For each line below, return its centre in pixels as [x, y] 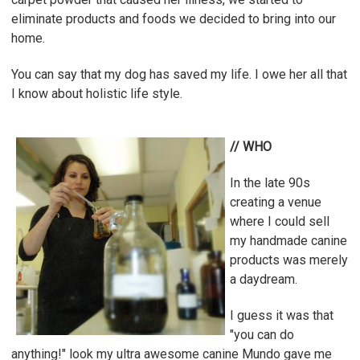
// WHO [251, 146]
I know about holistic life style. [98, 93]
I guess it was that [282, 315]
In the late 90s [270, 182]
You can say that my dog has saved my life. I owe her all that [179, 74]
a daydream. [265, 279]
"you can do [262, 334]
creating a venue [276, 202]
